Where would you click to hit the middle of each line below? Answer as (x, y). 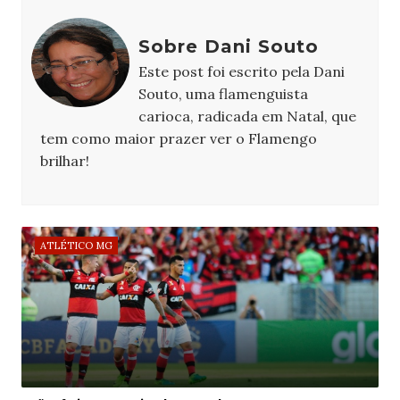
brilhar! (64, 161)
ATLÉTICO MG (76, 246)
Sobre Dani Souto (228, 47)
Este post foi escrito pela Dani (241, 72)
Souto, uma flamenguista (223, 94)
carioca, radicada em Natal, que (247, 117)
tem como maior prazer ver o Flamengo (178, 139)
